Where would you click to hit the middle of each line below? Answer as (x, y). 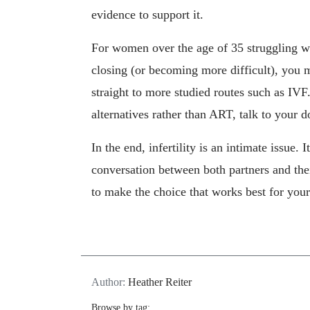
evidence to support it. (147, 15)
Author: (110, 282)
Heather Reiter (160, 282)
